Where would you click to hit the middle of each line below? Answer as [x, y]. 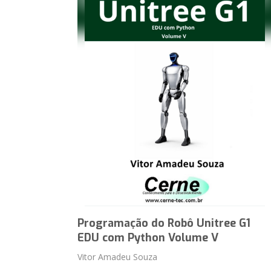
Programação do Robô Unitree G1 [164, 223]
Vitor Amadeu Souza [118, 257]
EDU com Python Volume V [148, 238]
